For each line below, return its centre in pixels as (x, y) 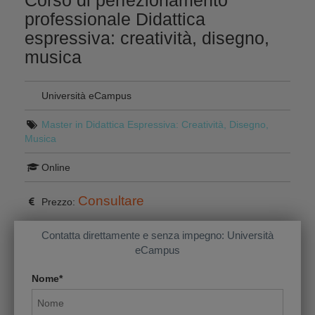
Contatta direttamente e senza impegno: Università (157, 235)
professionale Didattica (115, 19)
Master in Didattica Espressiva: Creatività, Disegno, (155, 124)
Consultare (111, 201)
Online (54, 167)
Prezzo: (58, 202)
